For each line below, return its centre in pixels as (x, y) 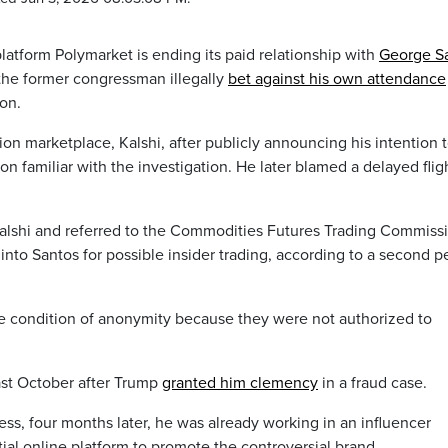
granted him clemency (240, 383)
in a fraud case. (372, 383)
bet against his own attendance (337, 79)
